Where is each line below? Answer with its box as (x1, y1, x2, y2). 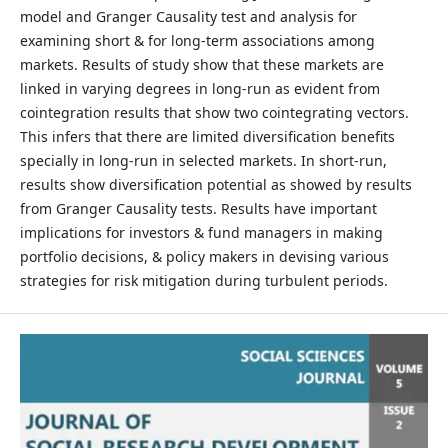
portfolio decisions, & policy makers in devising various (19, 246, 389, 266)
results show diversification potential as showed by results (19, 174, 412, 194)
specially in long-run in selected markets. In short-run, (19, 150, 387, 170)
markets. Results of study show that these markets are (19, 54, 384, 74)
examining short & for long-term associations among (19, 30, 375, 50)
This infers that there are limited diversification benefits (19, 126, 395, 146)
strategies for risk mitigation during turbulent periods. (19, 270, 388, 290)
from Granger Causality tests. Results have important (19, 198, 377, 218)
